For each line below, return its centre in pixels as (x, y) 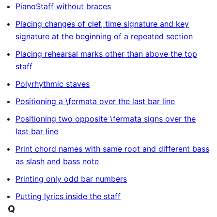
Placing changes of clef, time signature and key (102, 24)
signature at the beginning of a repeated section (104, 36)
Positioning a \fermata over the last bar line (95, 101)
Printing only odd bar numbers (71, 179)
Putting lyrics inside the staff (68, 196)
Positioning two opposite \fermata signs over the (106, 119)
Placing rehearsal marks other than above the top (106, 54)
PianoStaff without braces (63, 6)
